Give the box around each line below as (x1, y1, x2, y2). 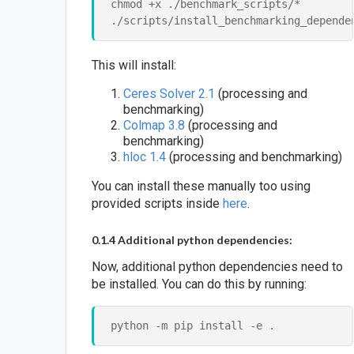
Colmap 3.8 (123, 118, 186, 134)
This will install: (92, 58, 177, 73)
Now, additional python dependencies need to (92, 259, 344, 275)
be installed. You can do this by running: (92, 277, 307, 292)
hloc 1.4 (123, 149, 167, 165)
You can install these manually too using (92, 179, 311, 194)
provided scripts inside (92, 196, 224, 212)
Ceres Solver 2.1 (123, 86, 216, 102)
